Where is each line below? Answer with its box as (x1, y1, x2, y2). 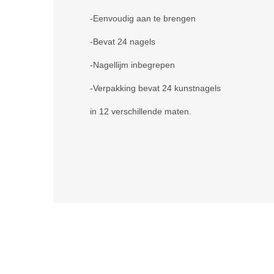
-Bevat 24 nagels (90, 37, 155, 46)
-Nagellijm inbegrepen (90, 60, 175, 70)
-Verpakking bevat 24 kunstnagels (90, 83, 221, 93)
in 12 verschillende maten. (90, 106, 191, 116)
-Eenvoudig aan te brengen (90, 13, 196, 23)
